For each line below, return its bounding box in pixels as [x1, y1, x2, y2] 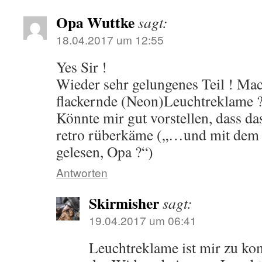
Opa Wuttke [56, 11, 135, 33]
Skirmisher [89, 192, 159, 214]
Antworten [56, 164, 108, 180]
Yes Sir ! [56, 57, 107, 77]
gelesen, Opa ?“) [56, 142, 153, 161]
